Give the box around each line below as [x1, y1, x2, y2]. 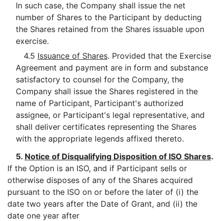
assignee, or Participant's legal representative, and [15, 110, 205, 120]
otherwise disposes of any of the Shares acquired [7, 175, 193, 185]
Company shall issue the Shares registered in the [15, 86, 198, 96]
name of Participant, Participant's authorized [15, 98, 184, 108]
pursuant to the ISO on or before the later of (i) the [7, 187, 198, 197]
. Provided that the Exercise [107, 51, 211, 61]
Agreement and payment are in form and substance [15, 63, 208, 73]
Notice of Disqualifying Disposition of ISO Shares [24, 151, 211, 161]
